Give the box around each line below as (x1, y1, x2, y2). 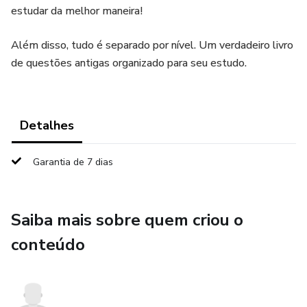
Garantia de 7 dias (33, 156, 113, 169)
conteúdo (11, 234, 85, 256)
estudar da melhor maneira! (11, 3, 143, 19)
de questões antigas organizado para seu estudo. (11, 56, 247, 71)
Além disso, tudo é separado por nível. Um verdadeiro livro (11, 38, 293, 53)
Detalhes (20, 117, 74, 134)
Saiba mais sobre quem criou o (11, 209, 243, 231)
